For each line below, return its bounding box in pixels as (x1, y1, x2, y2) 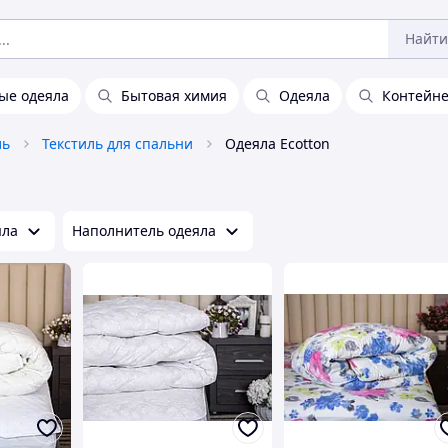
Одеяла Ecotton (225, 134, 330, 153)
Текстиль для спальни (42, 134, 193, 153)
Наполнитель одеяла (72, 221, 216, 240)
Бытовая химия (121, 86, 227, 105)
